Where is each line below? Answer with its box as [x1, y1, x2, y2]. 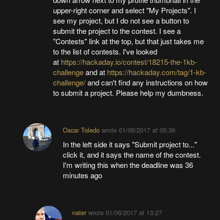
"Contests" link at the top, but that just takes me [53, 35, 204, 46]
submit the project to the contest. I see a [53, 25, 181, 36]
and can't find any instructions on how [85, 77, 208, 87]
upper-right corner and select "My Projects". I [53, 4, 196, 15]
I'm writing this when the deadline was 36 [62, 159, 193, 170]
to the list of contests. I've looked [53, 46, 157, 56]
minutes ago [62, 169, 102, 180]
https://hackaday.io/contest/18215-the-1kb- [60, 56, 197, 67]
